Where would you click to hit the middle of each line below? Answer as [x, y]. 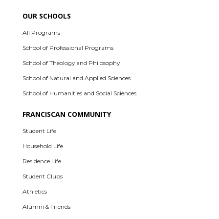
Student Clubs [43, 176]
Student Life [40, 131]
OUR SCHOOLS [47, 16]
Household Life [43, 146]
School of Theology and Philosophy [71, 63]
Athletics [35, 192]
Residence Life [42, 161]
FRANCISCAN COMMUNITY [67, 114]
